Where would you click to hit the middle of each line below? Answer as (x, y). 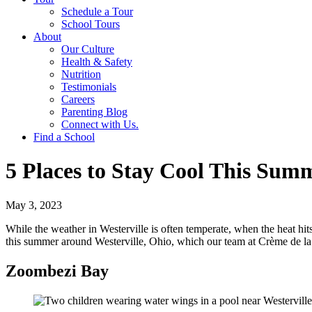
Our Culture (88, 49)
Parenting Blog (94, 112)
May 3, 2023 (34, 205)
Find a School (64, 137)
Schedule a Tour (97, 11)
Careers (78, 99)
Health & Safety (97, 62)
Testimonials (89, 87)
